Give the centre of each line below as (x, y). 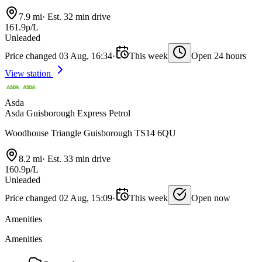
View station (29, 73)
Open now (211, 198)
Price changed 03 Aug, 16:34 (58, 56)
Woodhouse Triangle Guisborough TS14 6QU (90, 133)
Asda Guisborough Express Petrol (68, 113)
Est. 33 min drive (78, 158)
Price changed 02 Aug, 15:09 (58, 198)
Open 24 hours (219, 56)
